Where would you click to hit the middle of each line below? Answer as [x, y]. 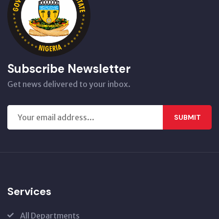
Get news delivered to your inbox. [69, 84]
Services [29, 191]
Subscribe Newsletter [69, 69]
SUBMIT [187, 117]
